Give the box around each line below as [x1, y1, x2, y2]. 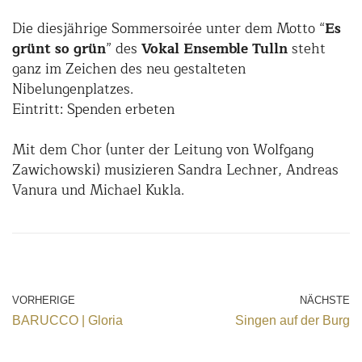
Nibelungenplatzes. [12, 78, 133, 101]
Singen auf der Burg [235, 314, 350, 328]
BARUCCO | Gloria [12, 314, 123, 328]
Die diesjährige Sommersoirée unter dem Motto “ [12, 18, 325, 40]
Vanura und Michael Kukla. [12, 179, 184, 202]
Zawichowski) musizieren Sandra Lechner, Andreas [12, 159, 339, 182]
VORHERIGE [12, 294, 75, 307]
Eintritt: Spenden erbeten [12, 99, 175, 121]
